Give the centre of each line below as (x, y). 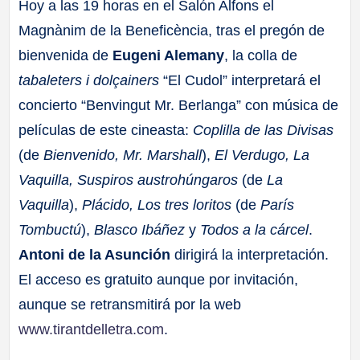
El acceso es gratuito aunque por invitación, (159, 279)
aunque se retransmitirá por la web (130, 304)
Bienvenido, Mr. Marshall (123, 155)
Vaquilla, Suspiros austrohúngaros (131, 180)
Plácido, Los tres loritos (159, 205)
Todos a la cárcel (255, 229)
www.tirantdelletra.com (92, 329)
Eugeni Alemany (169, 55)
